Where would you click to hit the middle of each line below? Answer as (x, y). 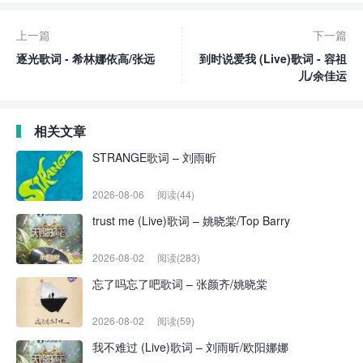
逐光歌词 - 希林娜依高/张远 (85, 58)
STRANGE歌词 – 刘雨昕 (154, 157)
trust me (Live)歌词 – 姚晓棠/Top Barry (191, 220)
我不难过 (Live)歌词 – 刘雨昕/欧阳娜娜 (190, 347)
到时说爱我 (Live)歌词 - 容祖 (273, 58)
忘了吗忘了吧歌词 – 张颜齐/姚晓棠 (180, 284)
